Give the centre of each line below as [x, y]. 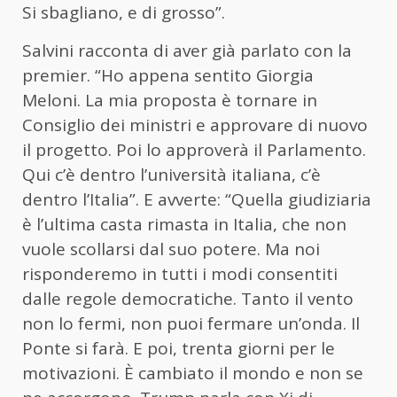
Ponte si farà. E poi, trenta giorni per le [179, 349]
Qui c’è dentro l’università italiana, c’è [171, 175]
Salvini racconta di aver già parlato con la [187, 51]
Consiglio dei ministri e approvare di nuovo [195, 125]
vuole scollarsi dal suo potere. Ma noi [171, 249]
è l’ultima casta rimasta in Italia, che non [184, 225]
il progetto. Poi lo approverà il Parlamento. [194, 150]
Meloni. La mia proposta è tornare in [170, 101]
